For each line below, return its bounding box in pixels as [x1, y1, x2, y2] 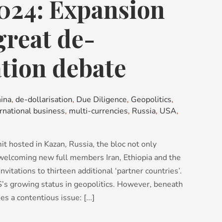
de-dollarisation [15, 94, 72, 106]
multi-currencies [69, 106, 128, 117]
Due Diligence [76, 94, 127, 106]
